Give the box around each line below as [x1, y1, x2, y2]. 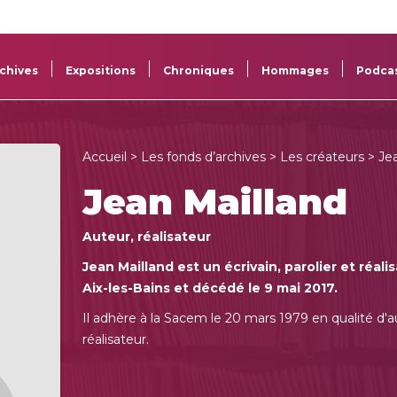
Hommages [261, 64, 330, 77]
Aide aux [131, 43, 190, 59]
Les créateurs [280, 149, 365, 165]
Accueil [82, 149, 128, 165]
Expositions [66, 64, 136, 77]
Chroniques [163, 64, 235, 77]
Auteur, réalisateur [82, 229, 212, 245]
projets [131, 61, 180, 77]
